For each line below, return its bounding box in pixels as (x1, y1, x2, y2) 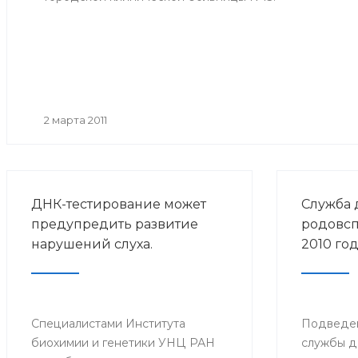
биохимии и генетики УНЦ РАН (31, 336, 215, 351)
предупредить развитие (31, 217, 198, 233)
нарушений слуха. (31, 237, 153, 253)
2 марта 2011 (44, 113, 107, 127)
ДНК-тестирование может (31, 197, 206, 213)
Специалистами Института (31, 316, 185, 332)
